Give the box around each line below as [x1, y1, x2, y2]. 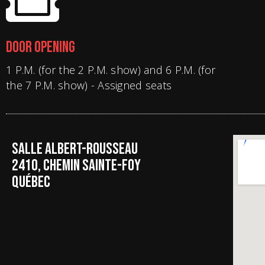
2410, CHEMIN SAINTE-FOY [12, 156, 141, 175]
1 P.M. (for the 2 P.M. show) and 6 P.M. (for [6, 63, 216, 77]
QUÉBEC [12, 173, 50, 192]
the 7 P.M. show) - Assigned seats [6, 78, 172, 92]
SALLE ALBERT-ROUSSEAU [12, 140, 138, 159]
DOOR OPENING [6, 38, 75, 57]
